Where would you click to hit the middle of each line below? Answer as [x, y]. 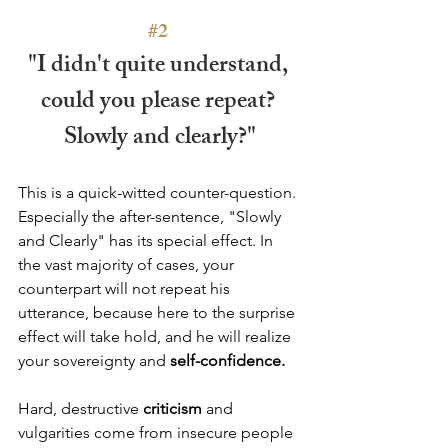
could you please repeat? [160, 102]
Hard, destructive [80, 408]
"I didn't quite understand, [160, 66]
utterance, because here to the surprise [158, 312]
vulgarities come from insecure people [157, 432]
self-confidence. [227, 360]
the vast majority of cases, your [128, 264]
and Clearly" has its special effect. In [147, 240]
